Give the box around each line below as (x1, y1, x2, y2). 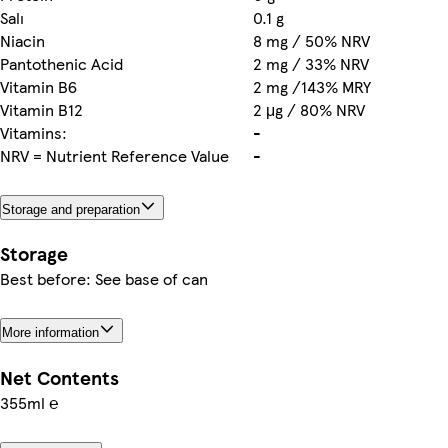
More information (2, 325, 99, 341)
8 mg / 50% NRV (253, 28, 370, 52)
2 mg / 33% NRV (253, 51, 369, 75)
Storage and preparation (2, 201, 140, 217)
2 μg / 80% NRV (253, 97, 365, 121)
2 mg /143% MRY (253, 74, 371, 98)
